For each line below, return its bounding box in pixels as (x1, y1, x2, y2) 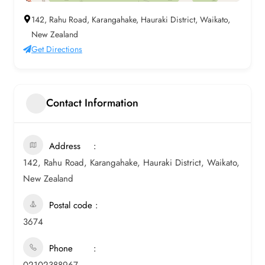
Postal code (49, 198, 92, 212)
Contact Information (46, 95, 138, 111)
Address (49, 139, 80, 153)
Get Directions (31, 43, 82, 55)
